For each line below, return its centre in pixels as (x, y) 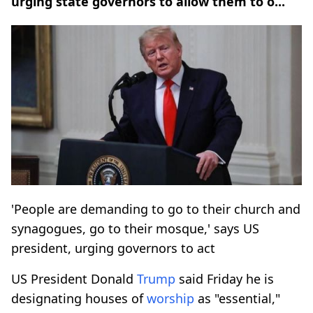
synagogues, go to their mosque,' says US (135, 228)
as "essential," (237, 298)
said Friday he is (225, 278)
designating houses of (79, 298)
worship (170, 298)
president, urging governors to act (113, 248)
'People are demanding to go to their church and (156, 209)
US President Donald (74, 278)
